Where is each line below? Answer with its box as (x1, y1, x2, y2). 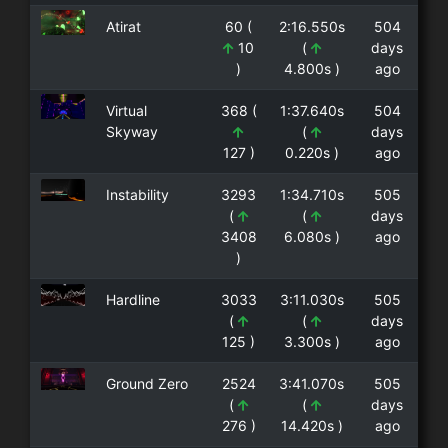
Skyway (105, 123, 158, 141)
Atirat (105, 18, 141, 36)
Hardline (105, 291, 160, 309)
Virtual (105, 102, 147, 120)
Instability (105, 186, 169, 204)
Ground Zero (105, 375, 188, 393)
